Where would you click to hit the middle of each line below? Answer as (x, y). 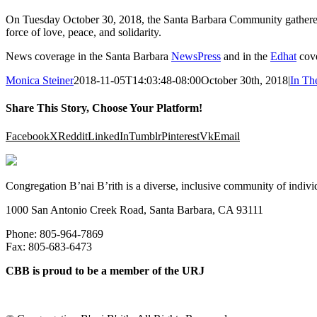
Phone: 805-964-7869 (54, 234)
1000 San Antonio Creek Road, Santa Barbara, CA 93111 (134, 209)
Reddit (73, 136)
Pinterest (180, 136)
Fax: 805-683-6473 (49, 246)
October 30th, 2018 (244, 81)
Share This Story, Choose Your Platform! (104, 108)
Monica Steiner (40, 81)
